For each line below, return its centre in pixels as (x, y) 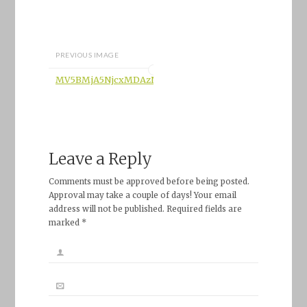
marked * (67, 223)
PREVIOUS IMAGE (87, 54)
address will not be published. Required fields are (145, 209)
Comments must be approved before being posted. (149, 182)
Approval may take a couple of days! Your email (142, 196)
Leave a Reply (100, 159)
